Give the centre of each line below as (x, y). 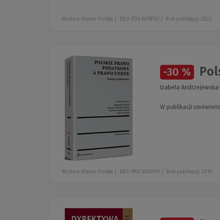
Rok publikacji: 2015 (189, 172)
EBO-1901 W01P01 (140, 172)
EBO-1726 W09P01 (139, 19)
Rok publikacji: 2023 (189, 19)
